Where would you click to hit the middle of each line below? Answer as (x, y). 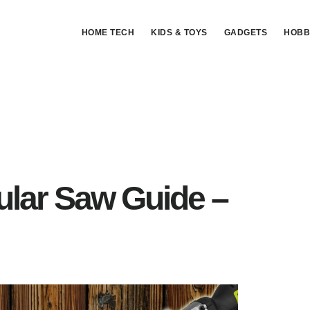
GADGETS (245, 33)
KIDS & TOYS (179, 33)
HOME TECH (108, 33)
